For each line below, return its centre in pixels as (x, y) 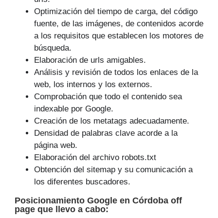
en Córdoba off (151, 201)
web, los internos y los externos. (93, 85)
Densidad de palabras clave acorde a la (106, 133)
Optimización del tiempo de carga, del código (116, 12)
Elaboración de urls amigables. (90, 60)
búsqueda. (53, 48)
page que (35, 209)
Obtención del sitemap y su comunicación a (113, 170)
